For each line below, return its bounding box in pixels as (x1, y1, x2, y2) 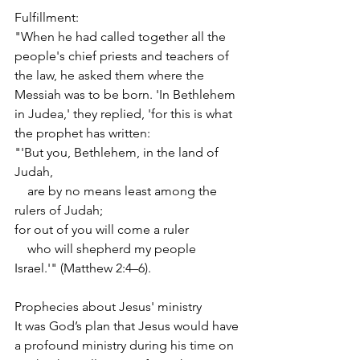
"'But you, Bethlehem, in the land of (14, 144, 222, 160)
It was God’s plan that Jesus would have (14, 317, 242, 333)
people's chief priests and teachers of (14, 47, 232, 63)
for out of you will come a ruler (14, 221, 189, 237)
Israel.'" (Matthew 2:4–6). (14, 260, 151, 276)
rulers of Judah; (14, 202, 103, 218)
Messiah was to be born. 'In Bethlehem (14, 86, 239, 102)
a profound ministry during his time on (14, 337, 237, 353)
